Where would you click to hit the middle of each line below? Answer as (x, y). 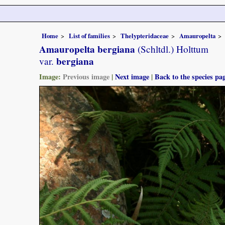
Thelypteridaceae (145, 35)
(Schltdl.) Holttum (172, 49)
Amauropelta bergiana (87, 49)
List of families (89, 35)
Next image (132, 76)
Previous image (86, 76)
